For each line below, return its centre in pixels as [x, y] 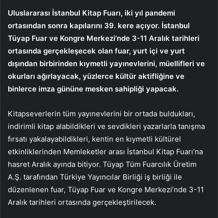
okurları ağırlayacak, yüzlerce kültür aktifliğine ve [96, 76]
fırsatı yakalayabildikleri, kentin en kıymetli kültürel [94, 139]
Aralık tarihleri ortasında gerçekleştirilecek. [82, 202]
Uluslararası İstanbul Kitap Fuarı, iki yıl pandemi [91, 13]
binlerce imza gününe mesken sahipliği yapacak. [93, 89]
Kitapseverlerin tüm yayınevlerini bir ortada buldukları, [101, 114]
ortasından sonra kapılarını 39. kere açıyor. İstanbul [99, 26]
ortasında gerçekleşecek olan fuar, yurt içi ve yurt [96, 51]
